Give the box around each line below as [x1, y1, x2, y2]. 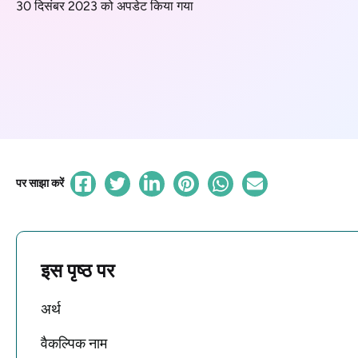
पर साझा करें [16, 176, 64, 190]
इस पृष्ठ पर [41, 258, 114, 282]
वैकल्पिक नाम [41, 334, 107, 352]
